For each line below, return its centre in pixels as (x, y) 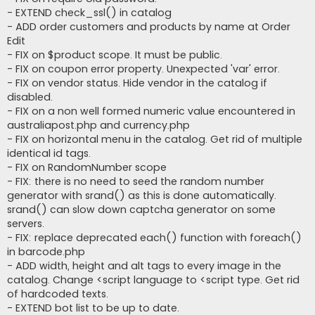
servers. (26, 224)
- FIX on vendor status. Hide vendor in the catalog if (137, 83)
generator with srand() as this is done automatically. (142, 195)
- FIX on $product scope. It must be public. (115, 55)
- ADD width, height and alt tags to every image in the (144, 266)
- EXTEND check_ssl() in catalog (89, 13)
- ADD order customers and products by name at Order (149, 27)
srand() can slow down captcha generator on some (141, 210)
